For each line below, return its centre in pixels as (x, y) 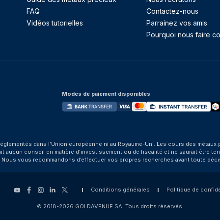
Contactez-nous (172, 11)
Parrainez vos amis (177, 23)
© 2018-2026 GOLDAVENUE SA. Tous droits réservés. (110, 206)
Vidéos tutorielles (55, 23)
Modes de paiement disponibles (106, 94)
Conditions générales (120, 190)
